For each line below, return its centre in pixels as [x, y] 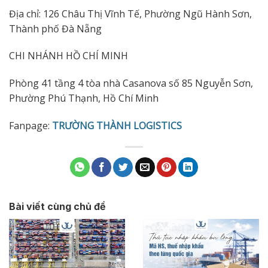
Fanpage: [31, 125]
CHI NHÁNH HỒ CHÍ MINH [68, 56]
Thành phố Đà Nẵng [55, 28]
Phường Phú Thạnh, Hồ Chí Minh [84, 98]
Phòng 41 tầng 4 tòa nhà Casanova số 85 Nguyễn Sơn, [131, 83]
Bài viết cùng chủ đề [57, 206]
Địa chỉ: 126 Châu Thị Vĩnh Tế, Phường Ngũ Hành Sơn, [130, 13]
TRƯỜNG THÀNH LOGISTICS [117, 125]
